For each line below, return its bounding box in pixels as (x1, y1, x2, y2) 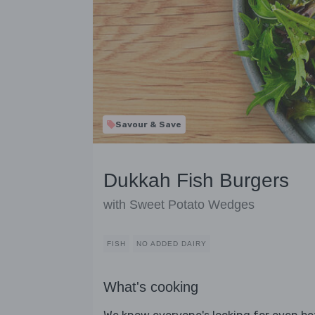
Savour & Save (115, 120, 181, 129)
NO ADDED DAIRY (136, 240, 207, 248)
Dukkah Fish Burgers (103, 169, 289, 192)
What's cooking (103, 279, 198, 295)
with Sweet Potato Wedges (103, 198, 255, 212)
